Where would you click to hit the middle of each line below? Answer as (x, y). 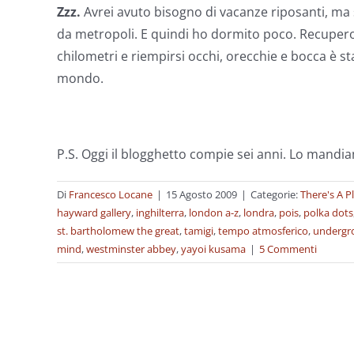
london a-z (214, 213)
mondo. (80, 78)
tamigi (199, 231)
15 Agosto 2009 (201, 194)
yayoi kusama (213, 249)
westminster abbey (131, 249)
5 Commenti (288, 249)
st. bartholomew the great (118, 231)
